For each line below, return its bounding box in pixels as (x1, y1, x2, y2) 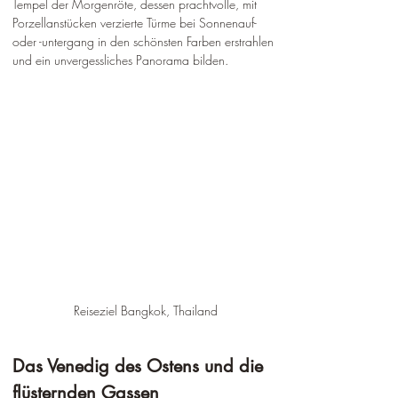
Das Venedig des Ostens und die (12, 354, 268, 378)
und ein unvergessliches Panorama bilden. (12, 52, 228, 68)
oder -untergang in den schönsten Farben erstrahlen (12, 33, 277, 50)
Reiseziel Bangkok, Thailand (73, 302, 218, 320)
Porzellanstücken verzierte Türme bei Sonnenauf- (12, 14, 260, 31)
